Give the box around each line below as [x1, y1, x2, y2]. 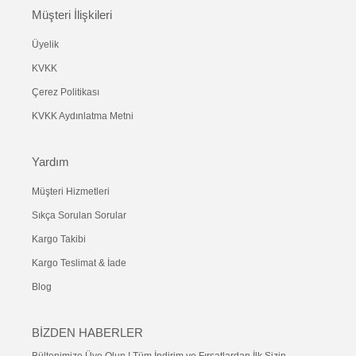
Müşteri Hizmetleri [32, 186, 110, 198]
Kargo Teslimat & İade [32, 257, 126, 269]
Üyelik [32, 39, 59, 51]
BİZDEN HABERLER [32, 326, 143, 340]
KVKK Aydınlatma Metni [32, 110, 133, 122]
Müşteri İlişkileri [32, 8, 112, 22]
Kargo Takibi [32, 234, 86, 246]
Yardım [32, 155, 69, 169]
